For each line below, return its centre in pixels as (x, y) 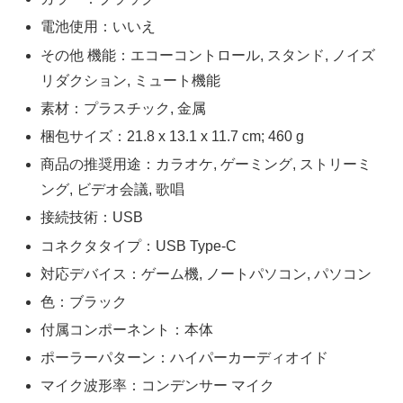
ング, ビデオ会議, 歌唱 (113, 190)
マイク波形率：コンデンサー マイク (158, 386)
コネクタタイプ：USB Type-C (139, 246)
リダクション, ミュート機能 (131, 80)
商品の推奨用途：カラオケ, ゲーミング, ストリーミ (206, 165)
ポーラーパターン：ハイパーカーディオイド (185, 358)
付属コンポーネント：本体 (127, 330)
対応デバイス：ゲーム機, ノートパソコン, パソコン (206, 273)
